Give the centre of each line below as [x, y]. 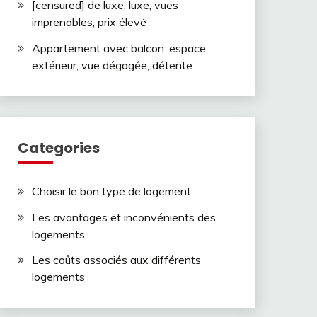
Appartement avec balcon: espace [119, 48]
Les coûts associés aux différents [116, 260]
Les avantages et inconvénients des [123, 217]
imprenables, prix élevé [89, 22]
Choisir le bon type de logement [111, 191]
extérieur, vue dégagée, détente [112, 65]
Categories [58, 148]
